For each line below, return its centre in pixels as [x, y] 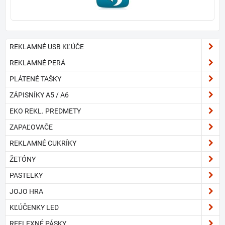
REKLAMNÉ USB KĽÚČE [47, 47]
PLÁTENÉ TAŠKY [35, 79]
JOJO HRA [26, 191]
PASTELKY [26, 175]
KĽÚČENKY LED [34, 207]
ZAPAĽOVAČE [31, 127]
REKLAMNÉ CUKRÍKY [43, 143]
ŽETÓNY [23, 159]
